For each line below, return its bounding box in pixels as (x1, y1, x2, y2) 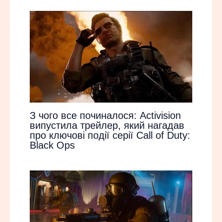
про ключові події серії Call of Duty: (30, 130, 190, 141)
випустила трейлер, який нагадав (30, 120, 184, 131)
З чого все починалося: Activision (30, 110, 181, 121)
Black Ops (30, 140, 75, 151)
